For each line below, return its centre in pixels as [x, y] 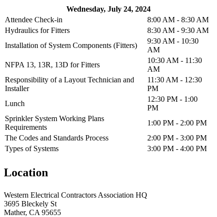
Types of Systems [32, 148]
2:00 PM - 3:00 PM [177, 138]
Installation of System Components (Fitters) [71, 45]
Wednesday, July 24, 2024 [108, 9]
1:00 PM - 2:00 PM [177, 123]
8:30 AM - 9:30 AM [178, 30]
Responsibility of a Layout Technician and [70, 80]
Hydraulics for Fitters [37, 30]
